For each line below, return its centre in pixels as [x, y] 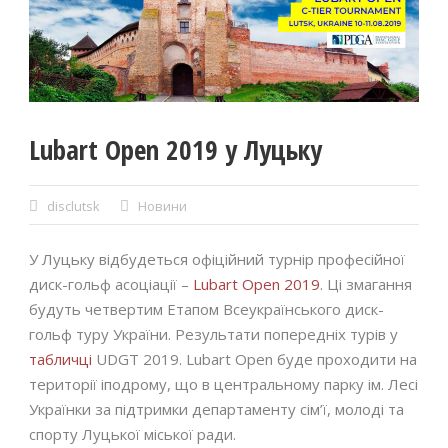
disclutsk [73, 205]
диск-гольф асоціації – [111, 283]
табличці [60, 358]
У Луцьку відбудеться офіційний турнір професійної [217, 258]
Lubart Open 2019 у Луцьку [175, 149]
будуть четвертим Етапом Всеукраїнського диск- [206, 308]
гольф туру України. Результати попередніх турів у [213, 333]
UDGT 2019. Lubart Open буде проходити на [254, 358]
